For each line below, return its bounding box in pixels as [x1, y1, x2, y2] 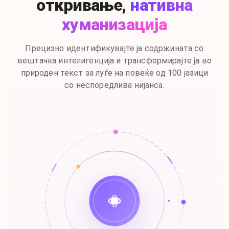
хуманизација [62, 15, 167, 34]
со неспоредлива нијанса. [64, 80, 165, 90]
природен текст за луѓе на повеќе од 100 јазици [20, 68, 209, 78]
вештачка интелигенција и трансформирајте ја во [17, 56, 212, 65]
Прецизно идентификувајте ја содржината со [25, 43, 204, 53]
